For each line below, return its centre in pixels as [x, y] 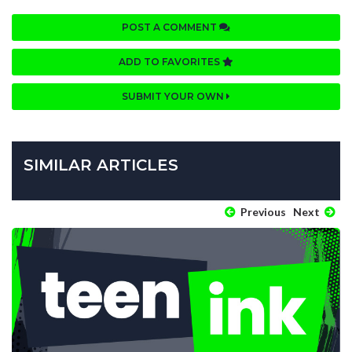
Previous [262, 211]
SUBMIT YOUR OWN [174, 96]
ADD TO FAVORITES [170, 61]
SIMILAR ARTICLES [101, 165]
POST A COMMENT [170, 27]
